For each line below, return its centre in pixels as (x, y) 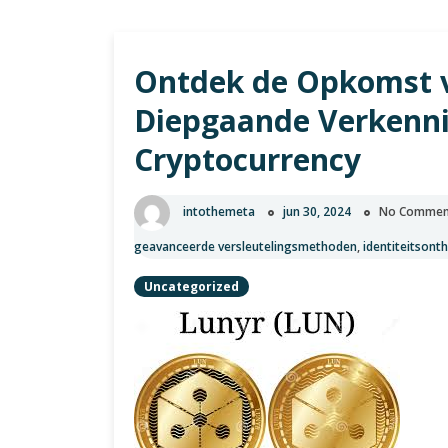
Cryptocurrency (247, 159)
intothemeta (219, 212)
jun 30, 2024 (317, 212)
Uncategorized (191, 286)
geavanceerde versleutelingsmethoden (245, 246)
